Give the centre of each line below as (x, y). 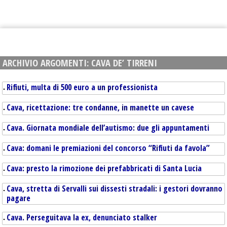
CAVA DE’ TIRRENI (124, 63)
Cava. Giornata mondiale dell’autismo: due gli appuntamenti (108, 128)
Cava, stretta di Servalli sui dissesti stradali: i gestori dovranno (115, 188)
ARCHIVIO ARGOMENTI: (47, 63)
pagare (18, 198)
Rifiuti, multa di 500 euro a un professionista (82, 87)
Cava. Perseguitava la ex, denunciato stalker (82, 217)
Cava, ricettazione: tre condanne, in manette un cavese (100, 107)
